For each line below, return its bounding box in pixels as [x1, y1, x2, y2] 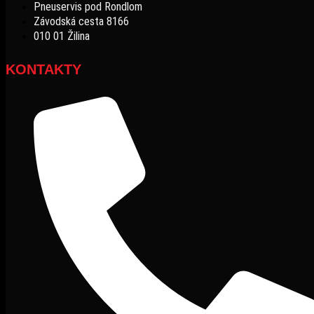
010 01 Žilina [34, 29, 90, 43]
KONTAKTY [6, 62, 81, 77]
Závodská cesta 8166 [34, 15, 129, 29]
